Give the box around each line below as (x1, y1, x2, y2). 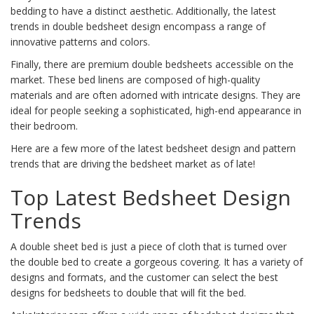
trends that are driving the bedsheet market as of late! (11, 157, 255, 171)
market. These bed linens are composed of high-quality (11, 73, 260, 87)
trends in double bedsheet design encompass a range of (11, 20, 266, 34)
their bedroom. (11, 119, 78, 133)
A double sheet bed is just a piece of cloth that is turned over (11, 240, 287, 254)
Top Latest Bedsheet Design (11, 183, 291, 212)
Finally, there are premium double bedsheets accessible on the (11, 57, 294, 71)
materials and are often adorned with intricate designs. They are (11, 88, 301, 102)
